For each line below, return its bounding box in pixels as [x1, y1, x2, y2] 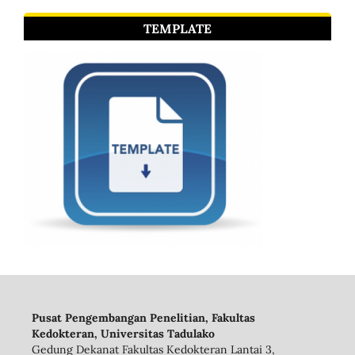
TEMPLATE [143, 20, 212, 36]
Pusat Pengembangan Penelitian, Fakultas [31, 310, 255, 325]
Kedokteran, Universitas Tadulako [31, 326, 215, 341]
